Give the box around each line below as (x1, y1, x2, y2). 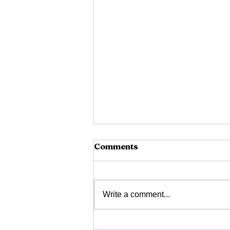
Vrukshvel (106, 177, 155, 189)
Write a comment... (103, 190, 170, 199)
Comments (94, 141, 138, 152)
